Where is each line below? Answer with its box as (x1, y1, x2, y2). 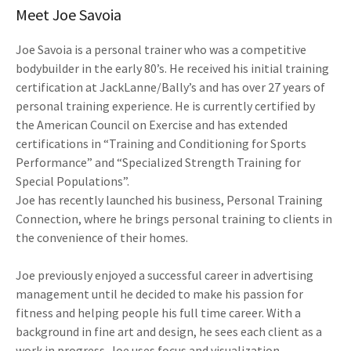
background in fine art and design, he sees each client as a (16, 324, 322, 339)
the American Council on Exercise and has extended (16, 117, 288, 132)
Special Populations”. (16, 173, 129, 189)
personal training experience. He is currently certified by (16, 98, 315, 114)
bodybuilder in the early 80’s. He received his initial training (16, 60, 329, 76)
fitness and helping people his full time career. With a (16, 305, 301, 320)
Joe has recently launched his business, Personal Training (16, 192, 323, 208)
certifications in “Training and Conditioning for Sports (16, 136, 306, 151)
